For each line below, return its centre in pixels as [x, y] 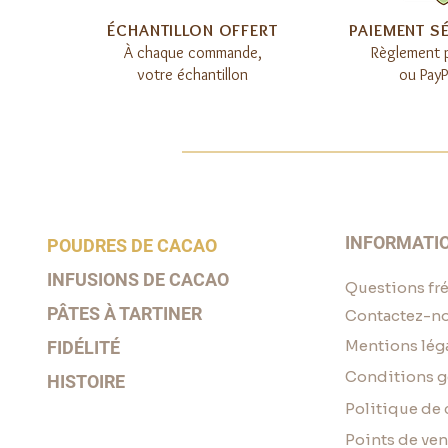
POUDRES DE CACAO [132, 245]
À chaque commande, [192, 52]
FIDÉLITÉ [83, 347]
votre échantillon [192, 74]
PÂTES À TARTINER [124, 313]
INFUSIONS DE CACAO [138, 279]
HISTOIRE [86, 381]
